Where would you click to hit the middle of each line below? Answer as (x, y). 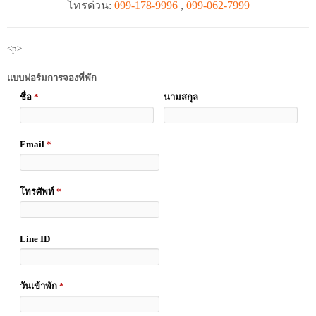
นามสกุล (181, 97)
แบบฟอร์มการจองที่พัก (52, 78)
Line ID (35, 239)
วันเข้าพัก (39, 286)
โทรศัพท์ (38, 192)
